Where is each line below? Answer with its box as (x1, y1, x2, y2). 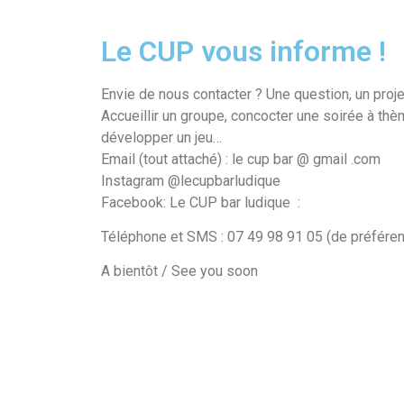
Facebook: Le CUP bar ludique (101, 193, 294, 211)
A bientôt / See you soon (101, 262, 262, 280)
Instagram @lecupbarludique (101, 171, 280, 189)
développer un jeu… (101, 128, 222, 146)
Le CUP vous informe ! (101, 33, 386, 69)
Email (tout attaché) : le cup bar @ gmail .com (101, 150, 381, 168)
